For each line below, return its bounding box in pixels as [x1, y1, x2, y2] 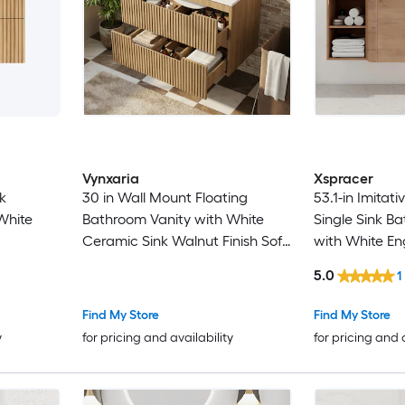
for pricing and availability [81, 329, 233, 345]
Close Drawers [81, 254, 177, 272]
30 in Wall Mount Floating [81, 189, 248, 207]
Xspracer [313, 170, 373, 188]
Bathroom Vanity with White [81, 211, 264, 229]
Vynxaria [81, 170, 139, 188]
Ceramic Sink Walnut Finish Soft [81, 232, 287, 250]
